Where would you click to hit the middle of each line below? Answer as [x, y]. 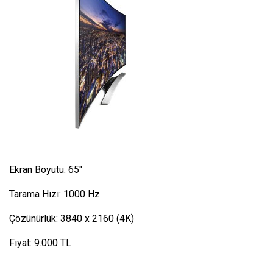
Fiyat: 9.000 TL [40, 243]
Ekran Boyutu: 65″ [46, 170]
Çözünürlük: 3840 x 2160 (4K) [72, 219]
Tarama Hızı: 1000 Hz [55, 194]
